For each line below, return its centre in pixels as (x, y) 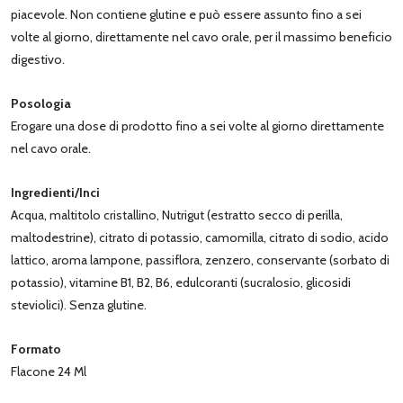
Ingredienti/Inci (55, 192)
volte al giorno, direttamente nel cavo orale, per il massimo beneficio (201, 36)
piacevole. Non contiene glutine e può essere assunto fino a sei (186, 14)
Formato (36, 349)
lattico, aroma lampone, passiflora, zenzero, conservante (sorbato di (200, 260)
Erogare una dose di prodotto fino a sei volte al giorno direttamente (197, 125)
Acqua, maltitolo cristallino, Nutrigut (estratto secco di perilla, (177, 215)
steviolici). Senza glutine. (79, 304)
